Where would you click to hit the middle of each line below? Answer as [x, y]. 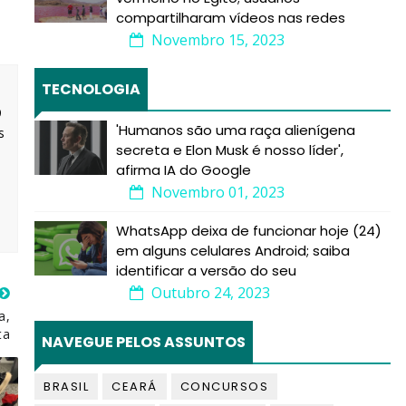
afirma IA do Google [184, 170]
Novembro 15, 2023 [216, 40]
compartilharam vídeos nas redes [231, 18]
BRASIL [66, 387]
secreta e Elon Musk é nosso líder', [230, 150]
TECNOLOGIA [91, 89]
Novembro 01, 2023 [216, 192]
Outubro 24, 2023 [209, 293]
